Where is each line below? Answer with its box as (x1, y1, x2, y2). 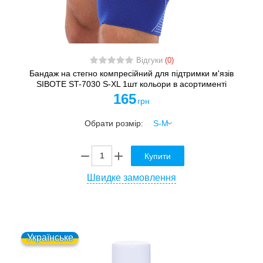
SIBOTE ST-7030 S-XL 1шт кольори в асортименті (36, 79, 227, 89)
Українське (26, 232, 73, 242)
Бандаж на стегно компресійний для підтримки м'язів (29, 68, 234, 78)
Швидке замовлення (87, 172, 176, 183)
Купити (144, 151, 171, 161)
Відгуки (136, 56, 165, 65)
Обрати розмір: (85, 118, 146, 128)
